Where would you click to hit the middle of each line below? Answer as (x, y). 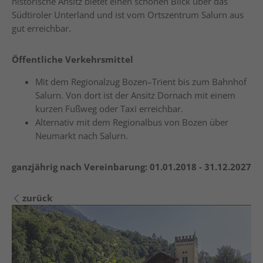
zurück (37, 198)
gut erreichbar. (41, 28)
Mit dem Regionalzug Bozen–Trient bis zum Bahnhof (141, 82)
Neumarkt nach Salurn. (83, 136)
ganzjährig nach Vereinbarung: (81, 167)
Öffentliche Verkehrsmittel (73, 59)
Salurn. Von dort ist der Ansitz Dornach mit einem (135, 95)
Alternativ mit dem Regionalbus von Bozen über (132, 122)
